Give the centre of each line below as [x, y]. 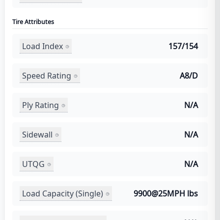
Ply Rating [41, 105]
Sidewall [37, 134]
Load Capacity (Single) [63, 193]
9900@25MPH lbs [166, 193]
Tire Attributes [33, 22]
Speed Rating [47, 75]
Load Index [42, 46]
